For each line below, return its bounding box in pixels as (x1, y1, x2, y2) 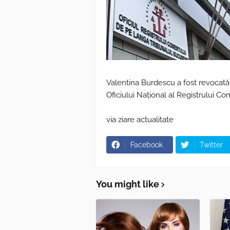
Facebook (130, 141, 163, 149)
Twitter (200, 141, 223, 149)
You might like (96, 179, 159, 189)
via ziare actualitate (106, 115, 174, 124)
